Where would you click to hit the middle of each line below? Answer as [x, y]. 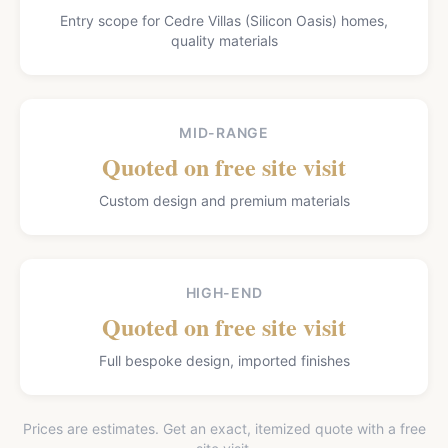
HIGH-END [224, 292]
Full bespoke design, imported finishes [224, 360]
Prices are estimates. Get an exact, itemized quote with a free [224, 428]
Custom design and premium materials [224, 200]
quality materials [224, 40]
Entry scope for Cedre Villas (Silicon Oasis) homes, [224, 20]
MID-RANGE [224, 132]
